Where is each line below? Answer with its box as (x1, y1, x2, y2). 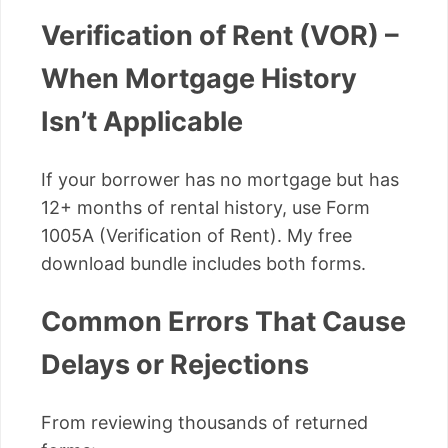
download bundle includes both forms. (41, 252, 366, 274)
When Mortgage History (41, 62, 357, 96)
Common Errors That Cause (41, 305, 406, 339)
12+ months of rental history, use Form (41, 196, 370, 218)
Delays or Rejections (41, 348, 309, 382)
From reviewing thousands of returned (41, 411, 368, 433)
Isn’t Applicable (41, 105, 243, 139)
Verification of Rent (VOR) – (41, 19, 399, 53)
